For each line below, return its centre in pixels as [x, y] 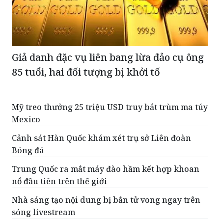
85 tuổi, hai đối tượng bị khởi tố [86, 47]
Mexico [26, 94]
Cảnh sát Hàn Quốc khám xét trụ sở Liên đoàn [101, 113]
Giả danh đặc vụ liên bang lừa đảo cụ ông [108, 32]
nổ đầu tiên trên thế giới [59, 156]
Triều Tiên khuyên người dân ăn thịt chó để [97, 206]
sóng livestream [43, 187]
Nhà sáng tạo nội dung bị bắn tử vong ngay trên [106, 175]
